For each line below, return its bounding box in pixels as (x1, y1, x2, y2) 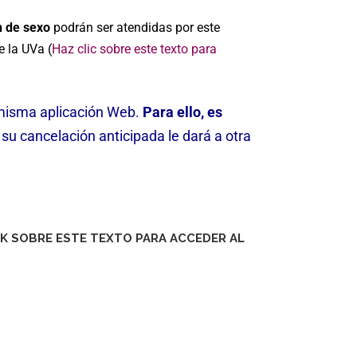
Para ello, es (143, 104, 222, 120)
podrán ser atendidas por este (50, 20, 220, 35)
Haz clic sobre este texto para (52, 41, 217, 57)
